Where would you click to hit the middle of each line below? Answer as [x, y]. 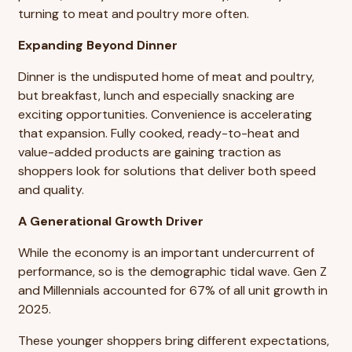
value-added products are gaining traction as [150, 152]
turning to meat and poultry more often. [134, 13]
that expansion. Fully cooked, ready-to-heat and [159, 133]
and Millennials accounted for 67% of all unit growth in [173, 290]
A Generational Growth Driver [111, 221]
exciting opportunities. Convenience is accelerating [165, 114]
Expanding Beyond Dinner [98, 45]
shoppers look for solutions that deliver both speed [167, 170]
